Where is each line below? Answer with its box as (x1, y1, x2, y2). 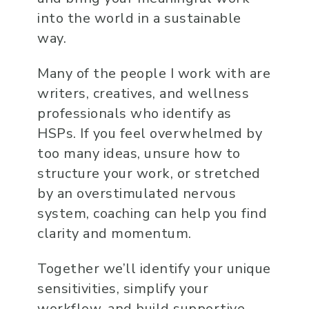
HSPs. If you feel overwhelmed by (37, 124, 263, 143)
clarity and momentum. (37, 224, 192, 243)
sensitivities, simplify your (37, 279, 209, 299)
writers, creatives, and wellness (37, 84, 250, 103)
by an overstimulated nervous (37, 184, 237, 203)
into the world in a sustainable (37, 9, 241, 28)
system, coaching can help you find (37, 204, 268, 223)
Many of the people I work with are (37, 64, 271, 83)
